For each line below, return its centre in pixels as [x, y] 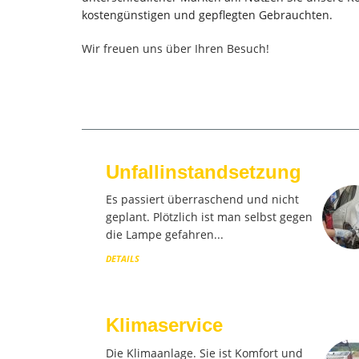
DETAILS [123, 258]
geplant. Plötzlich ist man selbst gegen [209, 217]
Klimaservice [164, 325]
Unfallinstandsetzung [204, 171]
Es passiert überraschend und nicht [202, 199]
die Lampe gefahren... [165, 234]
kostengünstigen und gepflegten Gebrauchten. [207, 14]
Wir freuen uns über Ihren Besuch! [175, 48]
